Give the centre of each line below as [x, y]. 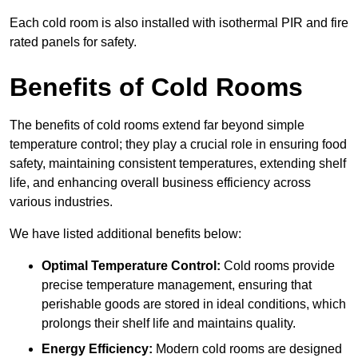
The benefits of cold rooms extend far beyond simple [157, 125]
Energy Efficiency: [97, 349]
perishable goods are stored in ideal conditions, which [194, 304]
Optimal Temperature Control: [131, 266]
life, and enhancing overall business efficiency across [160, 183]
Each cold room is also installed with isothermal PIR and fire [179, 23]
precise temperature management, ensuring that [177, 285]
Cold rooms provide [278, 266]
